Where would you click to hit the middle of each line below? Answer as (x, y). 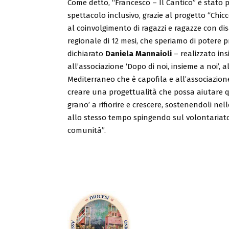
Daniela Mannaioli (139, 53)
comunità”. (87, 130)
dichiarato (86, 53)
